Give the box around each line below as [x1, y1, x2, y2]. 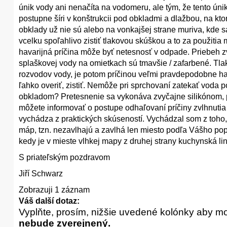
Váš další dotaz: [19, 197, 80, 205]
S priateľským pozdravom [19, 153, 110, 162]
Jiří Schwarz [19, 169, 63, 178]
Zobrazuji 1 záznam [19, 185, 90, 194]
